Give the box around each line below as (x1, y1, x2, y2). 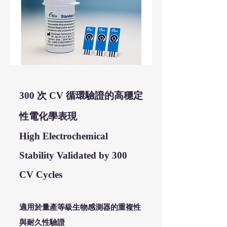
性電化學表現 (19, 111, 77, 122)
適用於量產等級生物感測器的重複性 (19, 203, 141, 211)
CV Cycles (19, 169, 62, 180)
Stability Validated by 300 (19, 150, 127, 161)
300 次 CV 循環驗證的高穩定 (19, 90, 143, 101)
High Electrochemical (19, 131, 108, 141)
